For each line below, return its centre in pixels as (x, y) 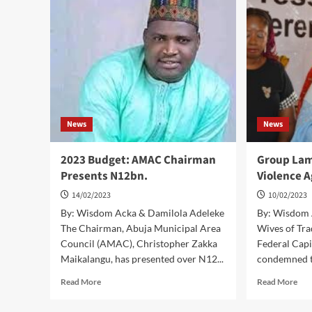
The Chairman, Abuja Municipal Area (141, 228)
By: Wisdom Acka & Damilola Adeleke (142, 213)
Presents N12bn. (104, 176)
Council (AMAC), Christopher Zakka (139, 243)
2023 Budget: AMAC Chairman (138, 160)
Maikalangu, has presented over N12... (142, 259)
